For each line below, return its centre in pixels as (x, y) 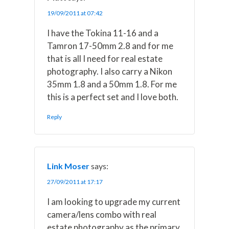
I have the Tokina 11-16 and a (103, 33)
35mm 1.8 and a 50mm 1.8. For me (112, 84)
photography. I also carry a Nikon (110, 72)
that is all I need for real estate (105, 59)
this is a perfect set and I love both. (113, 97)
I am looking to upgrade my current (114, 202)
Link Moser (68, 166)
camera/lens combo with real (102, 215)
